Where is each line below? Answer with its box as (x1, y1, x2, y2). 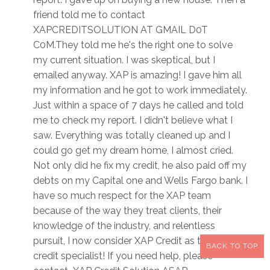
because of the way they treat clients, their (33, 205, 222, 217)
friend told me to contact (33, 9, 145, 21)
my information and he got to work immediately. (33, 84, 247, 96)
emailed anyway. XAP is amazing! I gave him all (33, 69, 242, 81)
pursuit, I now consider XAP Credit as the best (33, 235, 234, 247)
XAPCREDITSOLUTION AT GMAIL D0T (33, 24, 208, 36)
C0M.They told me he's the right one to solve (33, 39, 233, 51)
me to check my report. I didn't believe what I (33, 115, 233, 127)
